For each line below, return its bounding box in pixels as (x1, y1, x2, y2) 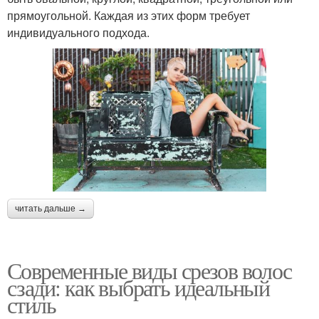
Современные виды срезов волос (7, 254, 292, 286)
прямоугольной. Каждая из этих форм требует (7, 7, 250, 24)
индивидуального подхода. (7, 24, 150, 41)
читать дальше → (15, 203, 86, 214)
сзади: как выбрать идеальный (7, 271, 270, 303)
